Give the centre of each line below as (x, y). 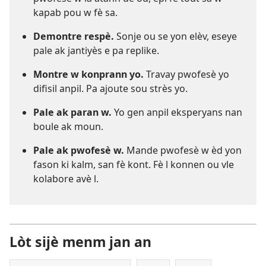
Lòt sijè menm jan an (80, 241)
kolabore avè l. (66, 178)
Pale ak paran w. (72, 112)
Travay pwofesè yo (186, 74)
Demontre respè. (74, 36)
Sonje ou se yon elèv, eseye (175, 36)
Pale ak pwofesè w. (79, 150)
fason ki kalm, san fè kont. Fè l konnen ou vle (134, 164)
